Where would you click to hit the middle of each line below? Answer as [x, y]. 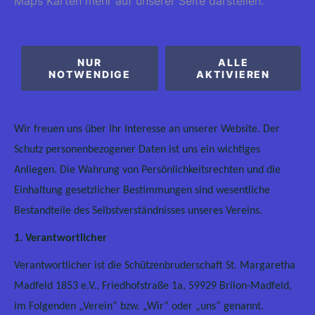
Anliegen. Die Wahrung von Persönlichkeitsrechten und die [147, 170]
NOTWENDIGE [90, 74]
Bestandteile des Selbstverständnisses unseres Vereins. [138, 211]
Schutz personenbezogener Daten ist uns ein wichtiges [137, 150]
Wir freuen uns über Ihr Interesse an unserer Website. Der [147, 129]
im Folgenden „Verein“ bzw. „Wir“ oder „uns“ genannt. [139, 307]
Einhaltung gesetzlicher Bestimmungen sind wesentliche [142, 191]
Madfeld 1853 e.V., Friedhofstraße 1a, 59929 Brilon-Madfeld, [153, 286]
